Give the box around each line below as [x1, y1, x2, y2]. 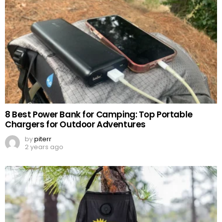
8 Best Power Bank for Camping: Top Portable [5, 109, 193, 121]
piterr [34, 134, 52, 144]
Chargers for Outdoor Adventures [5, 118, 146, 131]
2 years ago [25, 142, 63, 152]
